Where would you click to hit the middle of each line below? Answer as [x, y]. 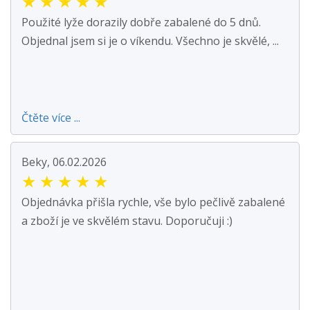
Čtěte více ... [51, 118]
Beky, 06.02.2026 [64, 162]
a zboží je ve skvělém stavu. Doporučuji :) [127, 221]
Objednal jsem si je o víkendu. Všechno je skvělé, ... [150, 41]
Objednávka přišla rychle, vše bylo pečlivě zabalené [153, 202]
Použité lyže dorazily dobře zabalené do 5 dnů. [141, 22]
